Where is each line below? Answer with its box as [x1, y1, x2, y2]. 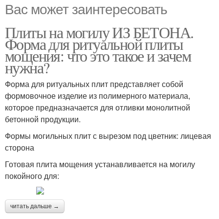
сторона [5, 142, 34, 153]
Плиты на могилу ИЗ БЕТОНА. [5, 22, 194, 43]
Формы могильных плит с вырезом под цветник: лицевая [5, 130, 211, 141]
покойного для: [5, 170, 59, 181]
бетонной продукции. [5, 113, 81, 125]
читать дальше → [10, 203, 59, 210]
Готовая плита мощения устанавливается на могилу [5, 158, 195, 170]
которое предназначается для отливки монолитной [5, 102, 190, 113]
